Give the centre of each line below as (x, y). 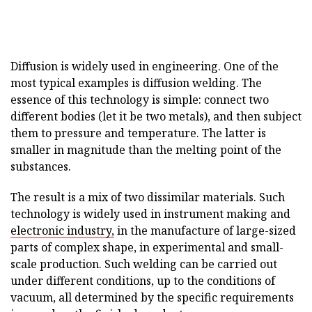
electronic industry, (62, 231)
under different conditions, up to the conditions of (143, 281)
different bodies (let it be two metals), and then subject (156, 116)
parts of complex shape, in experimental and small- (147, 247)
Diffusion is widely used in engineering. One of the (145, 66)
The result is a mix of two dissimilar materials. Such (148, 197)
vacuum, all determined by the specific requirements (152, 297)
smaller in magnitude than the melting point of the (146, 150)
